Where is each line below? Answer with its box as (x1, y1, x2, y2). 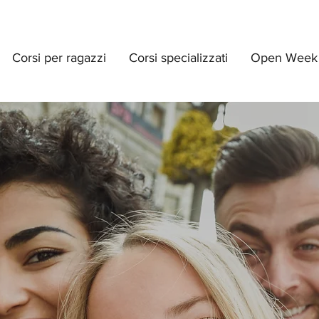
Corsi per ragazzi (12, 51, 106, 65)
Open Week (251, 51, 318, 65)
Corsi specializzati (129, 51, 228, 65)
